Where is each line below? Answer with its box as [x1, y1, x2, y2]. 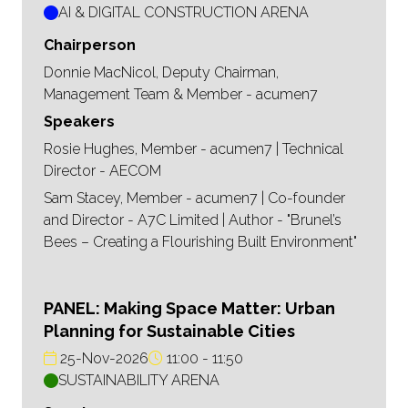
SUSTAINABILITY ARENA [58, 372, 219, 390]
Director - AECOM [44, 162, 161, 180]
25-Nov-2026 [56, 350, 148, 368]
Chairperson [44, 36, 136, 55]
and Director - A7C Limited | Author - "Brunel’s [44, 211, 342, 229]
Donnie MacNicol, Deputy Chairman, [44, 64, 279, 82]
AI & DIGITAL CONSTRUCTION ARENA [58, 4, 309, 22]
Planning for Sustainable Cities [44, 321, 295, 342]
